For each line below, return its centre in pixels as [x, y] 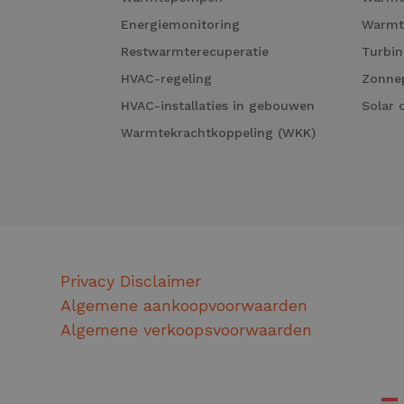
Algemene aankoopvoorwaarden [184, 306]
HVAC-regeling [167, 79]
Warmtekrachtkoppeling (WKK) [219, 133]
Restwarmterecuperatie [195, 52]
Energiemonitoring [181, 25]
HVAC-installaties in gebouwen [218, 106]
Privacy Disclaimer [131, 281]
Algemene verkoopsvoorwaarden [187, 330]
